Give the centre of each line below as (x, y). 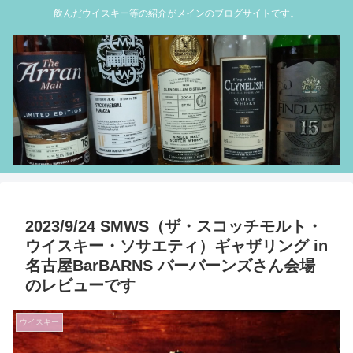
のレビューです (80, 286)
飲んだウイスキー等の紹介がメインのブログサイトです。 (176, 14)
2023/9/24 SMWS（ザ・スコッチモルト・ (174, 227)
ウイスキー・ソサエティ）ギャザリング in (176, 246)
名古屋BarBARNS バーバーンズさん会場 (170, 266)
